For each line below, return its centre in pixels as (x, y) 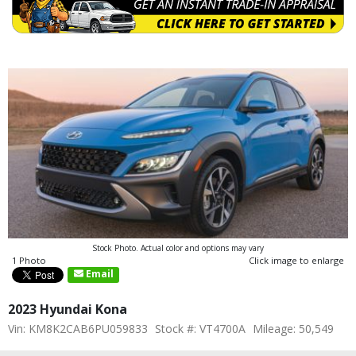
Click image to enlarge (296, 260)
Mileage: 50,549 (293, 328)
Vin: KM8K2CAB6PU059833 (78, 328)
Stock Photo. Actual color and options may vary (178, 248)
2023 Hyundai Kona (68, 309)
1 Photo (29, 260)
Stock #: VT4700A (200, 328)
